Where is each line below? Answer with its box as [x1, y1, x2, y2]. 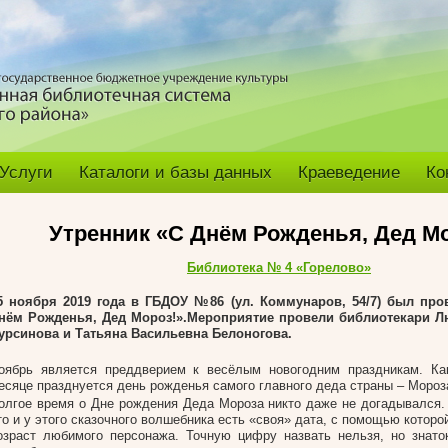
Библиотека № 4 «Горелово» [187, 260, 371, 275]
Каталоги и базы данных [79, 163, 272, 182]
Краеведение [298, 163, 400, 182]
